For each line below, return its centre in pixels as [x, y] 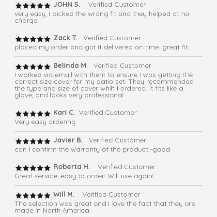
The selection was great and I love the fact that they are [105, 204]
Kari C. [63, 113]
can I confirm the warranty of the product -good [92, 149]
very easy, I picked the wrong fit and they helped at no [102, 14]
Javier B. [67, 140]
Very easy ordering [45, 122]
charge [26, 21]
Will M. [65, 194]
